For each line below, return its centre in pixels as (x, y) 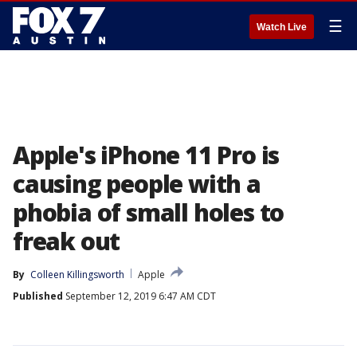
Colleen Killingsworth (77, 275)
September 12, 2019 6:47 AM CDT (139, 296)
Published (38, 296)
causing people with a (137, 184)
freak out (67, 241)
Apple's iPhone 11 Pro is (146, 155)
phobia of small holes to (149, 212)
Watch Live (282, 27)
